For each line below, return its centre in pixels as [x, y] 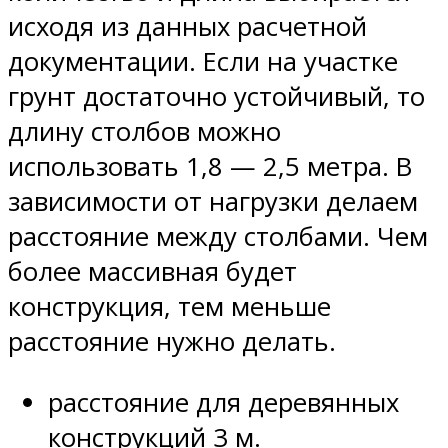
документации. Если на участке [203, 62]
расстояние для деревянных [223, 402]
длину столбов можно [144, 132]
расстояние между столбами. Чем [218, 237]
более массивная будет [152, 272]
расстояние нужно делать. [172, 342]
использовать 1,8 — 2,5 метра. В [210, 167]
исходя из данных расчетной [187, 27]
